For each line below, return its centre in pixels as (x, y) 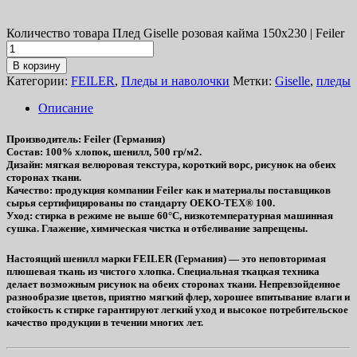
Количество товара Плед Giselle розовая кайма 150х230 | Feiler (175, 33)
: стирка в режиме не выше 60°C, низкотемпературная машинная (181, 216)
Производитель (42, 139)
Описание (66, 108)
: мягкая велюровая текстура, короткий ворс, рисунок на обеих (188, 165)
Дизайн (23, 165)
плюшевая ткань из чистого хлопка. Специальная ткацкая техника (163, 272)
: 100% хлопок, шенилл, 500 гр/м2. (121, 152)
